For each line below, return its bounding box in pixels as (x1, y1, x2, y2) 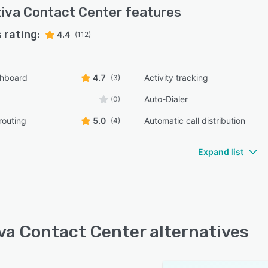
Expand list (198, 147, 243, 157)
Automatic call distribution (144, 115, 246, 126)
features (122, 4, 181, 20)
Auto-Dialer (144, 94, 188, 104)
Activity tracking (144, 72, 209, 83)
